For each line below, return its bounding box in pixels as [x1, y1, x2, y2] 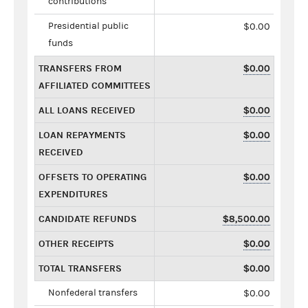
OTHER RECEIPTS [38, 237, 114, 250]
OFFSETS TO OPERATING [38, 170, 146, 183]
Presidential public [48, 20, 129, 32]
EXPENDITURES [38, 188, 108, 200]
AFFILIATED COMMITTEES [38, 79, 151, 91]
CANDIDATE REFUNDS [38, 212, 137, 225]
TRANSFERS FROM [38, 62, 122, 74]
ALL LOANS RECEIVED [38, 104, 135, 116]
